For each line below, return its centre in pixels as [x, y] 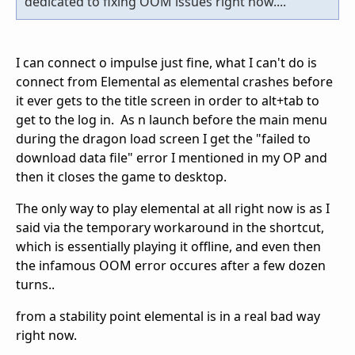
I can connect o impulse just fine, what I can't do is [166, 63]
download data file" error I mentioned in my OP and [172, 158]
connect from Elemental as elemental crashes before [174, 82]
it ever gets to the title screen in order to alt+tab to [168, 101]
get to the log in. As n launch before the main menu [172, 120]
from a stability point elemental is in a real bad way [168, 317]
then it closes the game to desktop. [121, 177]
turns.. [35, 285]
